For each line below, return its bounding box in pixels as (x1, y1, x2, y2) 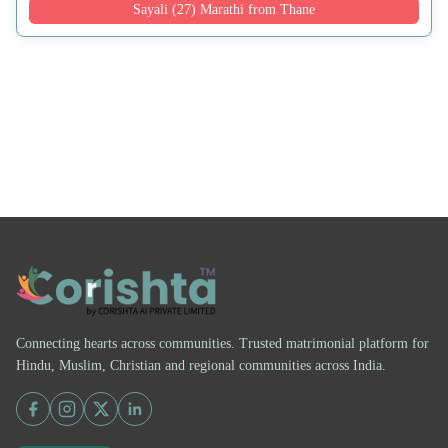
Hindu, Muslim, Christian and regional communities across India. (16, 356, 386, 373)
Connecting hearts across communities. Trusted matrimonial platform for (16, 334, 429, 351)
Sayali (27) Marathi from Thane (133, 2, 315, 18)
